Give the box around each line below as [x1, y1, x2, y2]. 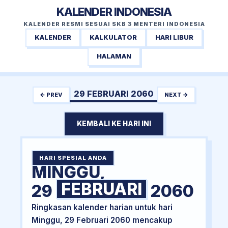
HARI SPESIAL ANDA [39, 154, 107, 162]
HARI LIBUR [155, 34, 193, 42]
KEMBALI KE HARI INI [77, 120, 151, 128]
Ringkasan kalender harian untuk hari [31, 203, 173, 213]
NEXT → [164, 91, 188, 98]
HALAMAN [97, 52, 131, 61]
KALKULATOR [90, 34, 137, 42]
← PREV [40, 91, 63, 98]
